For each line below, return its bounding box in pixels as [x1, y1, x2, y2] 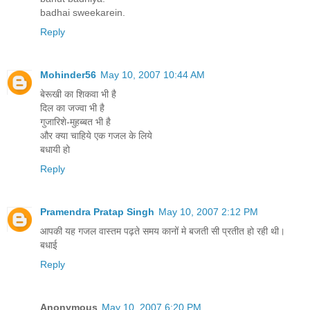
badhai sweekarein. [40, 6, 125, 18]
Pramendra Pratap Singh [40, 206, 154, 217]
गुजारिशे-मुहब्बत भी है [40, 116, 111, 127]
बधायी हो [40, 143, 70, 155]
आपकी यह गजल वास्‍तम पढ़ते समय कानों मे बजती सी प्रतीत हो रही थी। [40, 225, 285, 237]
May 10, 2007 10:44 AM [100, 69, 205, 80]
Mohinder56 [40, 69, 96, 80]
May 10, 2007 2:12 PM [158, 206, 258, 217]
